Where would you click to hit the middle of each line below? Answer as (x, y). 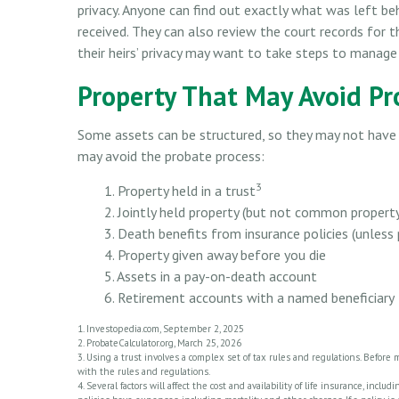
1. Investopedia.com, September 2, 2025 (161, 328)
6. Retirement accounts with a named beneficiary (249, 297)
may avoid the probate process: (171, 155)
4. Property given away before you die (215, 254)
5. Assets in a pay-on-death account (211, 276)
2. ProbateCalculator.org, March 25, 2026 (159, 342)
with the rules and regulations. (144, 371)
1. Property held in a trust (180, 190)
